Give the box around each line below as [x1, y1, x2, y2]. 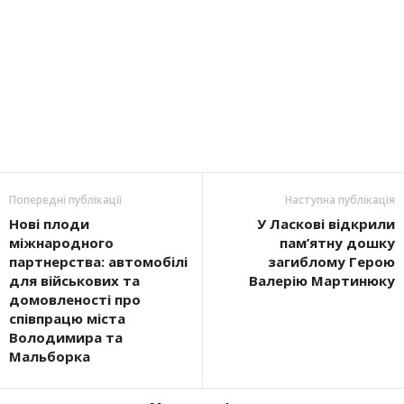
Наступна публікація [285, 191, 395, 207]
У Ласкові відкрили [257, 214, 395, 233]
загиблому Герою [268, 252, 395, 271]
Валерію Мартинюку [249, 271, 395, 289]
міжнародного [9, 233, 114, 252]
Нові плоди [9, 214, 89, 233]
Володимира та [9, 327, 123, 346]
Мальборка [9, 346, 90, 365]
